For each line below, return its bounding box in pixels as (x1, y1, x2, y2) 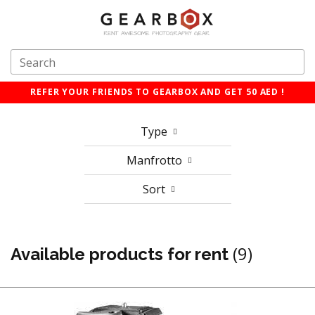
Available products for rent (11, 244, 233, 265)
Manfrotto (126, 153, 185, 169)
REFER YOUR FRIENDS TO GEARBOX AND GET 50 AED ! (30, 86, 285, 98)
